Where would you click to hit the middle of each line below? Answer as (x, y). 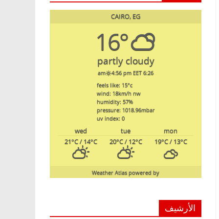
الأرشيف (180, 208)
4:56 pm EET (127, 73)
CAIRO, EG (126, 17)
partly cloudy (126, 60)
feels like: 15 (112, 85)
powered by (144, 172)
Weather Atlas (109, 172)
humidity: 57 (112, 102)
